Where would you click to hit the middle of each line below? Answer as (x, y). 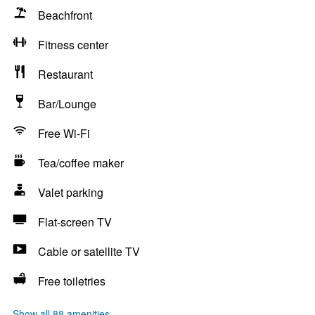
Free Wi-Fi (64, 133)
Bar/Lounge (67, 104)
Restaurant (65, 74)
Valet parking (71, 192)
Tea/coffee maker (81, 163)
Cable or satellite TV (89, 251)
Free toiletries (72, 281)
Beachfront (65, 15)
